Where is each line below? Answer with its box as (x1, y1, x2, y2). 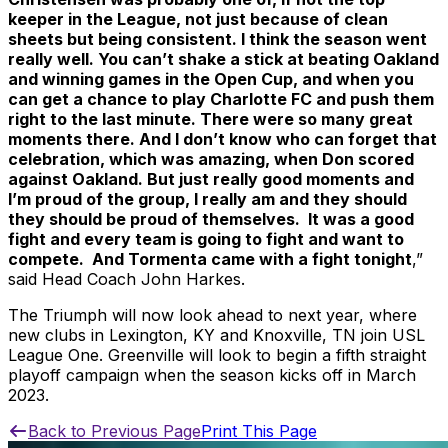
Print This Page (201, 420, 317, 441)
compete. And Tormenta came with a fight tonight (8, 248, 412, 269)
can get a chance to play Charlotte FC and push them (8, 88, 434, 109)
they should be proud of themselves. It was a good (8, 208, 414, 229)
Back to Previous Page (28, 420, 201, 441)
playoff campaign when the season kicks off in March (8, 364, 416, 385)
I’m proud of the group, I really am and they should (8, 188, 407, 209)
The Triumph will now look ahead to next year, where (8, 304, 417, 325)
